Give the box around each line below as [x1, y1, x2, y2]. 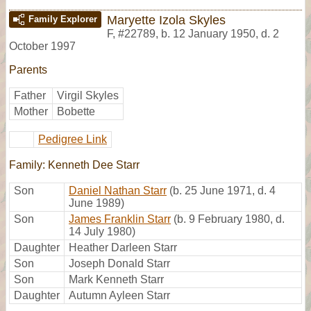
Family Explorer [28, 13, 97, 24]
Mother [14, 105, 48, 117]
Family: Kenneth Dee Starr [9, 158, 140, 171]
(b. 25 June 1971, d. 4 [169, 184, 276, 196]
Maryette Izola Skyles [107, 12, 226, 27]
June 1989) [69, 196, 124, 209]
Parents [9, 63, 47, 76]
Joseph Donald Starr [69, 257, 170, 269]
